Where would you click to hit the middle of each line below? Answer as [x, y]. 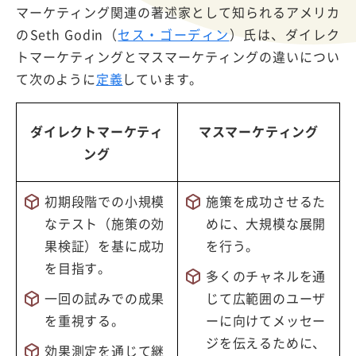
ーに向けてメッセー [266, 320]
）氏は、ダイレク [284, 34]
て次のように [56, 78]
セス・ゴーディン [174, 34]
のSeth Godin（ [67, 34]
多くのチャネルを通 [266, 275]
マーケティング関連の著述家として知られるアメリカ [178, 12]
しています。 [163, 78]
